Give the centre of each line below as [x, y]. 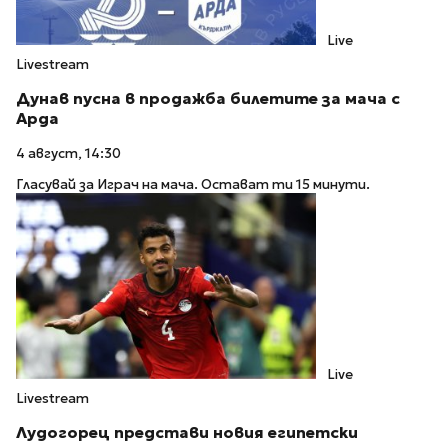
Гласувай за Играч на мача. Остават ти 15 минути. [193, 184]
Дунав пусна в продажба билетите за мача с [208, 99]
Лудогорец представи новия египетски [187, 432]
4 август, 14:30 [68, 154]
